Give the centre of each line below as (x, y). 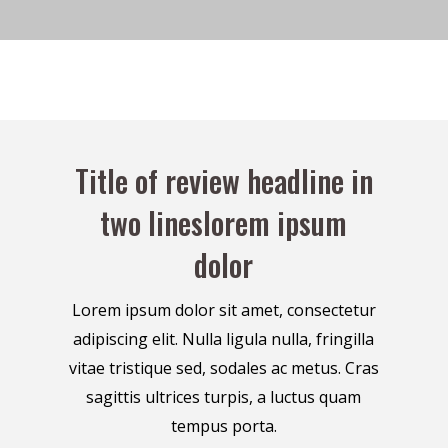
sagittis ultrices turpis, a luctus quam (224, 396)
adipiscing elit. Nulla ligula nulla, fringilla (224, 338)
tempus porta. (223, 425)
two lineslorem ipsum (224, 222)
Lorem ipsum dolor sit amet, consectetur (223, 309)
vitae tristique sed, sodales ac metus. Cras (223, 367)
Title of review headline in (223, 180)
